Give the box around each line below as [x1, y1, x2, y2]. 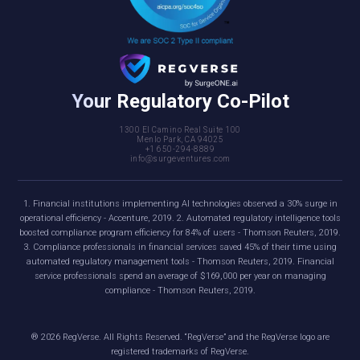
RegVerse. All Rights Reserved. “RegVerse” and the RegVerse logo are [59, 332, 329, 343]
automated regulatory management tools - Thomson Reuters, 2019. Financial [26, 256, 334, 268]
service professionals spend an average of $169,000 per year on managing [34, 271, 326, 282]
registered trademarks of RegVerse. [111, 346, 249, 358]
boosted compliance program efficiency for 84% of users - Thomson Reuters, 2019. [19, 227, 341, 239]
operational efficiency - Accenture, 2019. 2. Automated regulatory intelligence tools [19, 213, 341, 224]
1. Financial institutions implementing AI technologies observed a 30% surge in [22, 198, 337, 210]
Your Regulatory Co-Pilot [71, 90, 289, 113]
